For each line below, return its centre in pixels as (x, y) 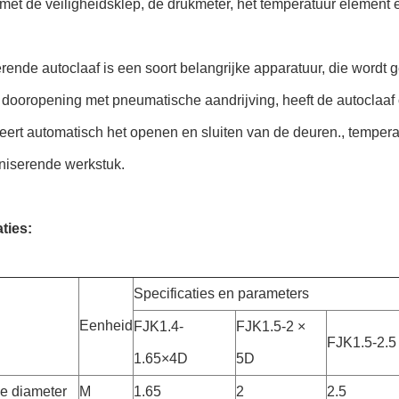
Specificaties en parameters (221, 293)
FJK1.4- (159, 326)
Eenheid (106, 326)
